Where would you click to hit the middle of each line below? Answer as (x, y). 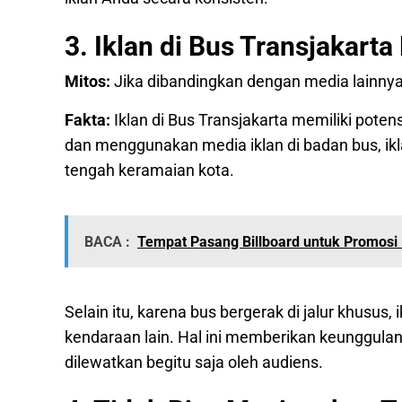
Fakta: (87, 120)
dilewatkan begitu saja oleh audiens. (194, 362)
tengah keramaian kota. (151, 170)
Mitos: (89, 81)
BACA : (107, 242)
